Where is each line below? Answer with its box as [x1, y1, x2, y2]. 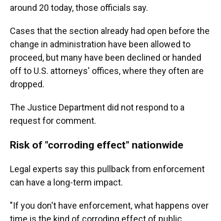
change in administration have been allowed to [10, 39, 190, 49]
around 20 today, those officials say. [10, 2, 148, 13]
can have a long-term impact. [10, 177, 123, 187]
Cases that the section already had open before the [10, 26, 210, 36]
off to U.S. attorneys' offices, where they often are [10, 66, 204, 76]
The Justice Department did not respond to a [10, 102, 184, 112]
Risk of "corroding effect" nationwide [10, 139, 184, 151]
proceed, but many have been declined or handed [10, 52, 201, 63]
